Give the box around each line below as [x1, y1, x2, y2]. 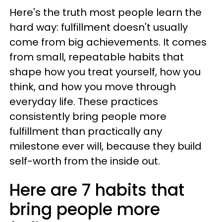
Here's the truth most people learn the [9, 5, 202, 19]
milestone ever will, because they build [9, 139, 202, 153]
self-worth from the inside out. [9, 154, 160, 168]
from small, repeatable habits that [9, 50, 184, 64]
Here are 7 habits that [9, 178, 184, 202]
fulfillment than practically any [9, 124, 162, 138]
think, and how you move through [9, 80, 176, 94]
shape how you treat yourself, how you [9, 65, 201, 79]
